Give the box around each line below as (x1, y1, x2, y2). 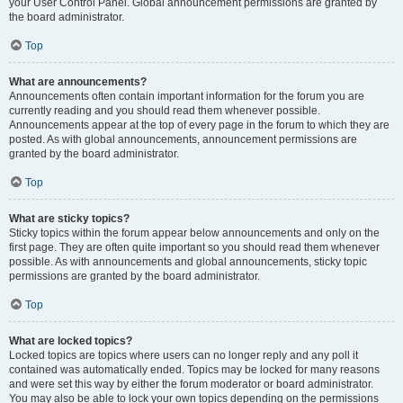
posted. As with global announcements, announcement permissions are (9, 133, 357, 146)
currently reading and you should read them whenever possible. (9, 104, 320, 117)
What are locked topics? (9, 335, 132, 347)
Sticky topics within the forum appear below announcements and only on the (9, 227, 380, 239)
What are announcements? (9, 76, 147, 88)
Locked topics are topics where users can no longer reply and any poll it (9, 349, 358, 362)
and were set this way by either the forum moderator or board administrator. (9, 378, 373, 390)
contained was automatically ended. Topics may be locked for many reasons (9, 363, 380, 376)
